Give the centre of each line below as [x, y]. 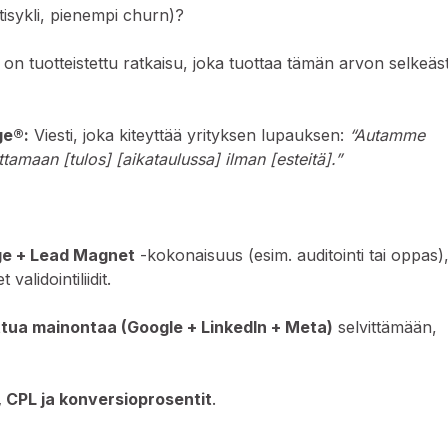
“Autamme [387, 135]
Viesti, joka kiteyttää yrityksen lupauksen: [189, 135]
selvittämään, [385, 327]
